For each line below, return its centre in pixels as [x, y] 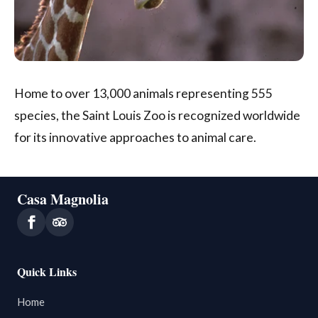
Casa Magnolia [63, 199]
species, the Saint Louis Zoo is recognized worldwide [157, 115]
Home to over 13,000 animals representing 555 [143, 93]
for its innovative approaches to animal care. [135, 137]
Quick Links [47, 272]
